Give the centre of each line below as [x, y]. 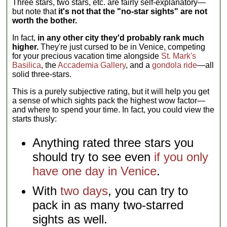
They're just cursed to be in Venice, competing [122, 47]
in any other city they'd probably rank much [121, 37]
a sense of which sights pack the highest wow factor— [109, 100]
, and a [139, 65]
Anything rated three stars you [113, 142]
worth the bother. [45, 20]
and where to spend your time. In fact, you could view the [113, 109]
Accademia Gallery [92, 65]
